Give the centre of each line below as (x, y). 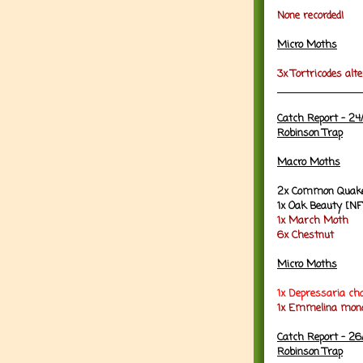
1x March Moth (313, 220)
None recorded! (310, 15)
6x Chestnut (305, 235)
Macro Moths (309, 162)
